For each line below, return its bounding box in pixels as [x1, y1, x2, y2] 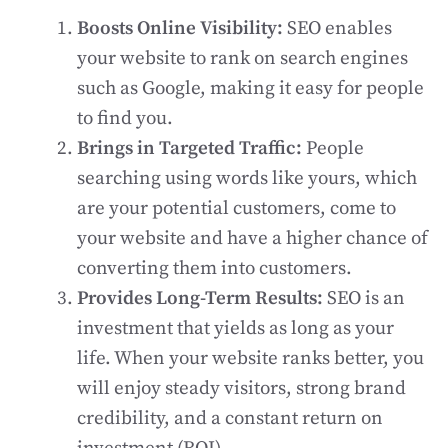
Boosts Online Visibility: [77, 17, 287, 40]
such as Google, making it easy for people [77, 77, 424, 100]
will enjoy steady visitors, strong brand [77, 377, 406, 400]
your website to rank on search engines [77, 47, 408, 70]
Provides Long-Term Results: [77, 287, 327, 310]
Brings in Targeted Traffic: [77, 137, 306, 160]
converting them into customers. [77, 257, 352, 280]
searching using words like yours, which [77, 167, 417, 190]
